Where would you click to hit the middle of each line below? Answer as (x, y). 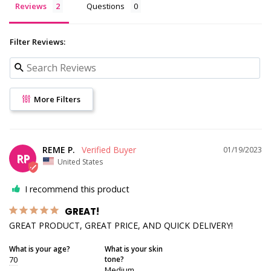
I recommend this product (77, 189)
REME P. (59, 149)
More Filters (56, 99)
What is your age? (40, 249)
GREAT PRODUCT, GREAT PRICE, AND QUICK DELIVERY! (121, 226)
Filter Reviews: (38, 41)
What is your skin (133, 249)
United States (80, 162)
